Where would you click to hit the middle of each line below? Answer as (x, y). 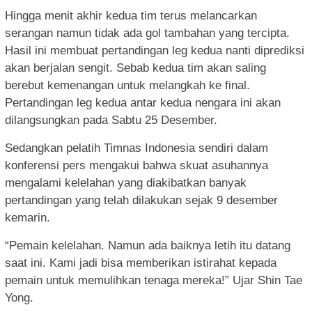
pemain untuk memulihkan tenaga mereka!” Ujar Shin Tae (154, 280)
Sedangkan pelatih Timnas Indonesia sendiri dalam (136, 148)
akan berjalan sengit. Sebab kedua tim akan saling (135, 68)
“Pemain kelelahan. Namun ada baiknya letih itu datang (148, 245)
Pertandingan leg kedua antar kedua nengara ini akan (143, 102)
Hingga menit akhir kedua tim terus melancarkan (131, 15)
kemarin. (28, 217)
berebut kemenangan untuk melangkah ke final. (127, 85)
